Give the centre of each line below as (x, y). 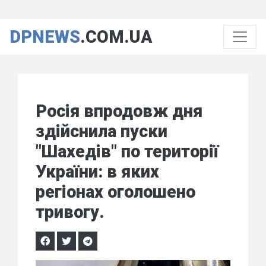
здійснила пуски (102, 131)
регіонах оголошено (115, 192)
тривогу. (70, 212)
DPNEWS (45, 37)
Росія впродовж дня (119, 111)
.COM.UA (116, 37)
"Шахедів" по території (127, 151)
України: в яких (97, 172)
